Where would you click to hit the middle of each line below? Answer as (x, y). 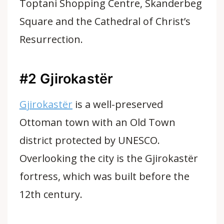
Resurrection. (51, 39)
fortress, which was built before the (104, 176)
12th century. (51, 194)
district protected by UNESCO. (90, 140)
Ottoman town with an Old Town (97, 122)
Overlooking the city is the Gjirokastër (109, 158)
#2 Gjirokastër (66, 78)
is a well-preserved (118, 104)
